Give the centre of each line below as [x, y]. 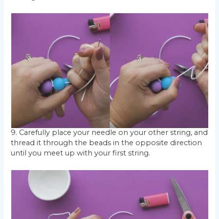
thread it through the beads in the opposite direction [107, 143]
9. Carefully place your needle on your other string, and [109, 133]
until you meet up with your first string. [81, 153]
